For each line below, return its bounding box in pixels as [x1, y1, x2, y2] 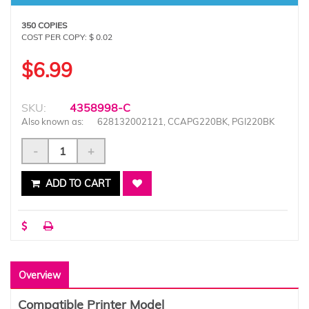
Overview [19, 268, 61, 281]
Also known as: [21, 115, 83, 127]
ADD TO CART [43, 177, 110, 190]
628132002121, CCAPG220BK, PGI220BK [97, 115, 275, 127]
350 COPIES [21, 19, 67, 30]
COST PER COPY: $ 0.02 [21, 31, 112, 42]
